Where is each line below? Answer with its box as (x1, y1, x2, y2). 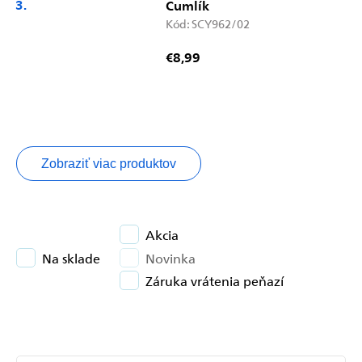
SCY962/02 (192, 15, 250, 32)
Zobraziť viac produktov (41, 156, 176, 170)
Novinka (145, 248, 196, 267)
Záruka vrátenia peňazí (145, 271, 284, 290)
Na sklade (42, 248, 100, 267)
